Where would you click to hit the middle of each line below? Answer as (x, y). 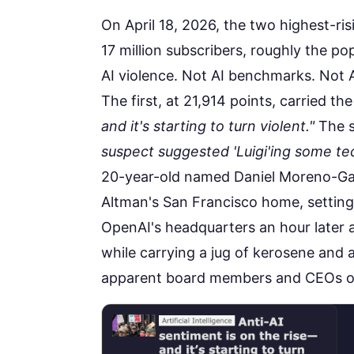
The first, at (142, 101)
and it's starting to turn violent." (208, 126)
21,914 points (228, 101)
